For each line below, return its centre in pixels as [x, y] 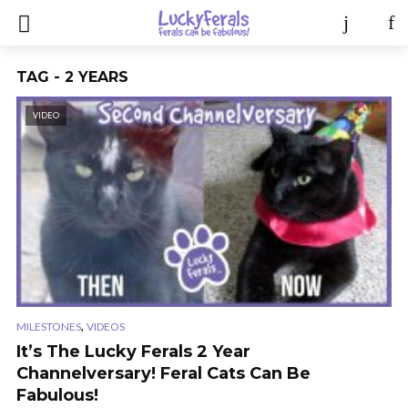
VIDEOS [106, 327]
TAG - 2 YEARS [72, 77]
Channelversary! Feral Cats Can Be [163, 374]
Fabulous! [57, 396]
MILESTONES [49, 327]
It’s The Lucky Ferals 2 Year [133, 352]
